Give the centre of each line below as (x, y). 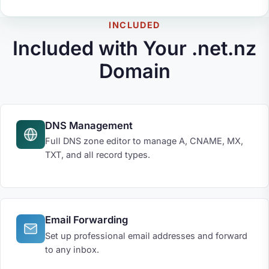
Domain (134, 71)
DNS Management (89, 125)
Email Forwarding (86, 220)
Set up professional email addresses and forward (146, 235)
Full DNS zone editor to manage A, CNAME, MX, (144, 141)
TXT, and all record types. (97, 154)
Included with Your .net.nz (134, 48)
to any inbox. (72, 249)
